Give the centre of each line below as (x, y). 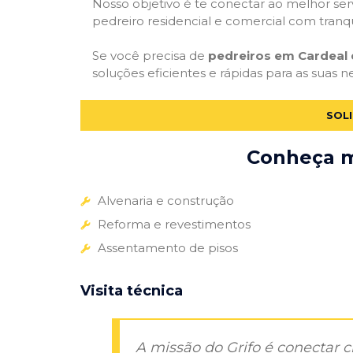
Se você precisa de (150, 56)
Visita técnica (132, 290)
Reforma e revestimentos (174, 224)
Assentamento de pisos (168, 247)
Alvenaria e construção (166, 200)
